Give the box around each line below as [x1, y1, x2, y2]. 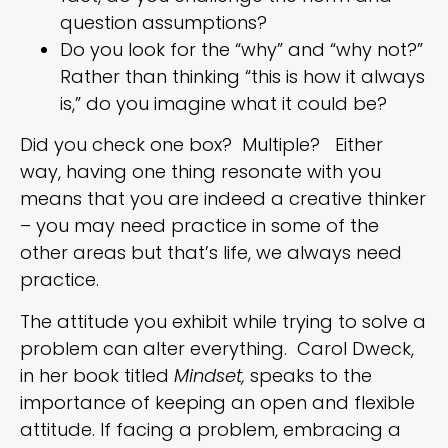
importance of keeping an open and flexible [20, 389, 415, 415]
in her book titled [20, 362, 174, 388]
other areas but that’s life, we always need [20, 240, 402, 266]
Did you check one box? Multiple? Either [20, 132, 383, 158]
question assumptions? [60, 9, 267, 35]
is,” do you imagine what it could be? [60, 90, 392, 116]
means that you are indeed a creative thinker [20, 186, 426, 212]
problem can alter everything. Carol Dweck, [20, 335, 414, 361]
